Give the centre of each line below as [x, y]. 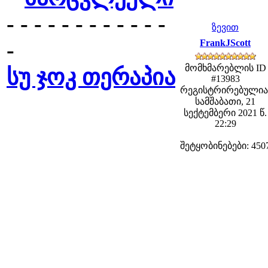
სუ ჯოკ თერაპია [91, 77]
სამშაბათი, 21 [225, 101]
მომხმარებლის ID [225, 68]
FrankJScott [225, 43]
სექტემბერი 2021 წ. [225, 113]
